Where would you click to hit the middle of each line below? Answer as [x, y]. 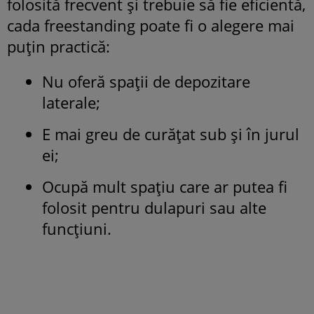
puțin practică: [59, 46]
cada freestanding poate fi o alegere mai [151, 25]
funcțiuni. [77, 228]
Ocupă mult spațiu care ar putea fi [165, 186]
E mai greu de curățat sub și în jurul [171, 134]
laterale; [71, 102]
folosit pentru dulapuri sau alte [154, 207]
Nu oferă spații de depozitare [146, 81]
